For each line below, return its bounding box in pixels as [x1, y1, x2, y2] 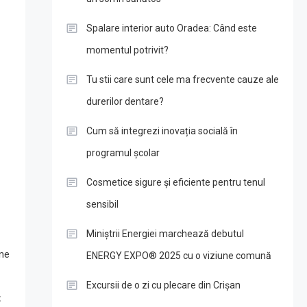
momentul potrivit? [86, 45, 169, 56]
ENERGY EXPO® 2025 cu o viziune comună [86, 250, 271, 261]
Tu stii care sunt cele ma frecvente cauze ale [86, 74, 279, 85]
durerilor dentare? [86, 96, 164, 107]
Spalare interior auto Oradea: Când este [86, 23, 257, 34]
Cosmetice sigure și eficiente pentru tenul [86, 177, 265, 188]
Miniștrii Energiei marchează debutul [86, 228, 244, 239]
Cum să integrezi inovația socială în [86, 125, 238, 136]
